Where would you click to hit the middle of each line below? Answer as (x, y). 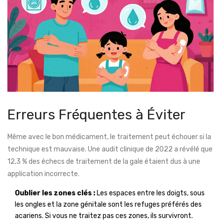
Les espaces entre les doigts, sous (150, 193)
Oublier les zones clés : (55, 193)
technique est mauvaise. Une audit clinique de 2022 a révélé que (110, 149)
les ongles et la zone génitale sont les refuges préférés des (108, 205)
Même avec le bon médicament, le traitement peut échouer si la (109, 137)
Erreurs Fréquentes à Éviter (96, 115)
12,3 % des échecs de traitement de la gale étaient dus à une (104, 162)
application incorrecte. (43, 174)
